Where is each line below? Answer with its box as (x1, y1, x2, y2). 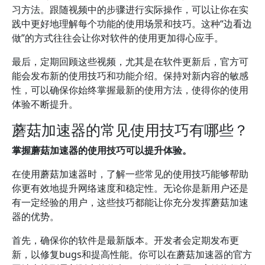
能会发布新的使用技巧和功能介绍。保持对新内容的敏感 (12, 69, 248, 82)
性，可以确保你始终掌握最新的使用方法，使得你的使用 (12, 83, 248, 96)
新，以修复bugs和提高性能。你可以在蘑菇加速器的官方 (12, 248, 252, 261)
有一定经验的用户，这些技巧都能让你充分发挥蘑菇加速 (12, 196, 248, 209)
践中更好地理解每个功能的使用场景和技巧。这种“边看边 (12, 17, 252, 30)
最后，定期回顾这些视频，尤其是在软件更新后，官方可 (12, 55, 248, 68)
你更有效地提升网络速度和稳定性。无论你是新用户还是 (12, 182, 248, 195)
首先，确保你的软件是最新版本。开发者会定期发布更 (12, 234, 239, 247)
